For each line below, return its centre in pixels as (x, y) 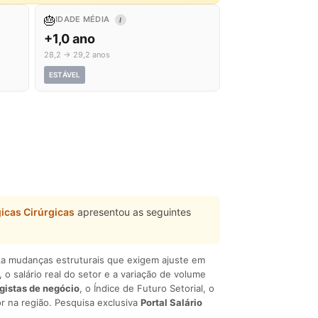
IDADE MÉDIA (84, 19)
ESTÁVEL (65, 75)
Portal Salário (171, 302)
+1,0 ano (70, 39)
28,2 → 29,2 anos (77, 55)
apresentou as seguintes (133, 212)
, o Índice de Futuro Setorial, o (147, 288)
